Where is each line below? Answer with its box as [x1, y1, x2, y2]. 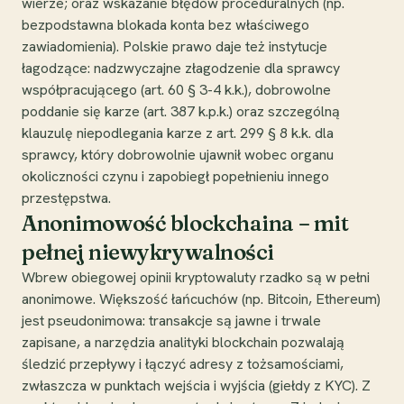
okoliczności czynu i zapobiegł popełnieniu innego [22, 166, 329, 186]
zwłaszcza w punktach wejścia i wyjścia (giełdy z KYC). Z [22, 375, 371, 395]
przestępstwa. [22, 188, 111, 207]
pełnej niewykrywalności [22, 238, 275, 265]
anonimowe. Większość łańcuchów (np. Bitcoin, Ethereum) [22, 289, 381, 308]
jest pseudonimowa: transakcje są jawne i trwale [22, 310, 321, 330]
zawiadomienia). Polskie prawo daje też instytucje [22, 36, 327, 56]
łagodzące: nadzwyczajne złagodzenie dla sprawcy [22, 58, 340, 78]
